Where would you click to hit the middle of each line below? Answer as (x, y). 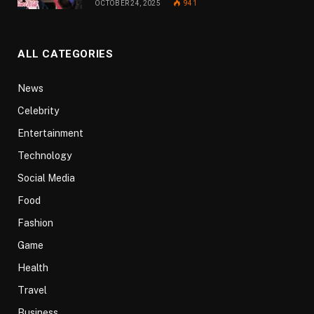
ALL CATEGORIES (66, 54)
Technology (45, 156)
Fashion (35, 223)
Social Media (46, 178)
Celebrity (38, 111)
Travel (32, 291)
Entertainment (50, 134)
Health (33, 268)
